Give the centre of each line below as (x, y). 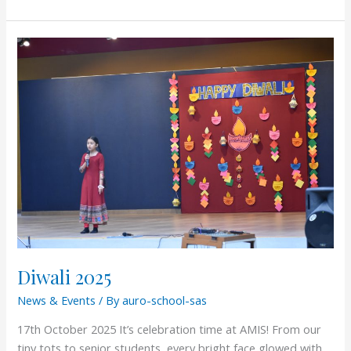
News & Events (57, 300)
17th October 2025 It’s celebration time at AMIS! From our (170, 329)
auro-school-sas (165, 300)
